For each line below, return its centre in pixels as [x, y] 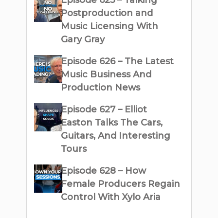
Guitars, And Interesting [116, 136]
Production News [101, 88]
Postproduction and [107, 13]
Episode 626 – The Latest [118, 61]
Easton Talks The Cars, [112, 123]
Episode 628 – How [104, 171]
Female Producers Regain [121, 184]
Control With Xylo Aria [111, 197]
